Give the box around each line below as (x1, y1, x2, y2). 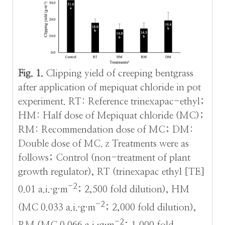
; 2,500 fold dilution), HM (77, 185, 189, 195)
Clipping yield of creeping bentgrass (43, 69, 193, 79)
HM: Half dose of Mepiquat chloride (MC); (18, 111, 204, 121)
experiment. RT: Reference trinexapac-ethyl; (18, 97, 204, 107)
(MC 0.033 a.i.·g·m (18, 202, 95, 212)
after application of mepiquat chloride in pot (18, 83, 201, 93)
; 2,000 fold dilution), (104, 202, 196, 212)
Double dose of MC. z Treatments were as (18, 139, 189, 149)
